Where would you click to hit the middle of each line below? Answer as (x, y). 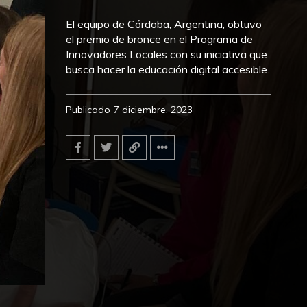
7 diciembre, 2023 (153, 110)
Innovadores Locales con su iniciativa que (167, 54)
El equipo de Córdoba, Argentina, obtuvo (164, 24)
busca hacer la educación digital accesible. (168, 69)
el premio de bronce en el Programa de (159, 39)
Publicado (88, 110)
